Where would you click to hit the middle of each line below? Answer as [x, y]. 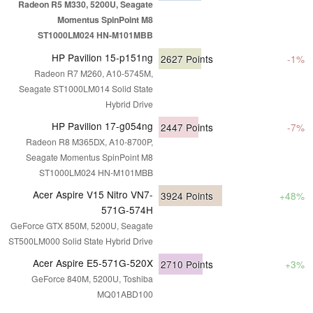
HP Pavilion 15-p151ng [102, 57]
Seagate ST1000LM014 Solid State [86, 88]
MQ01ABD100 [125, 293]
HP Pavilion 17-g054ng [102, 125]
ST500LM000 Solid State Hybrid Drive [81, 240]
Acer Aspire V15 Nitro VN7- [93, 194]
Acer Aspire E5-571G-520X [93, 262]
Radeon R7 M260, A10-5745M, [94, 73]
